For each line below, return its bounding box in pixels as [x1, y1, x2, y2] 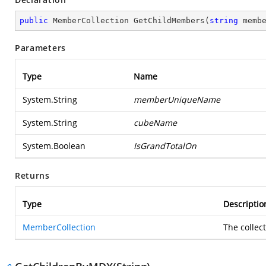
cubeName [134, 117, 177, 128]
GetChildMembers [134, 16, 205, 25]
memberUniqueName [134, 94, 220, 105]
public [20, 16, 48, 25]
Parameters [15, 42, 66, 53]
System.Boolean [23, 140, 85, 151]
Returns [15, 170, 50, 181]
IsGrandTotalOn [134, 140, 197, 151]
